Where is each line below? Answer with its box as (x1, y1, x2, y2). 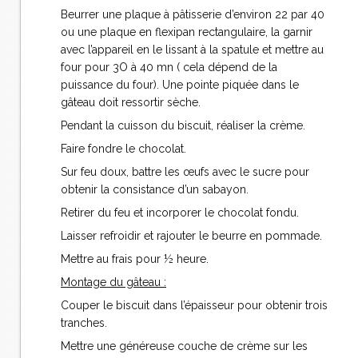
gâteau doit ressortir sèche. (61, 96, 201, 109)
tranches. (61, 316, 107, 330)
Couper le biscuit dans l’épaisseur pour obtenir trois (61, 299, 328, 312)
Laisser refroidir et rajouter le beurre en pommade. (61, 229, 322, 243)
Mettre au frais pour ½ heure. (61, 253, 209, 266)
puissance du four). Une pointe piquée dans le (61, 78, 299, 92)
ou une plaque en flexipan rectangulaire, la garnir (61, 26, 312, 39)
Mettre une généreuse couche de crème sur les (61, 340, 308, 353)
